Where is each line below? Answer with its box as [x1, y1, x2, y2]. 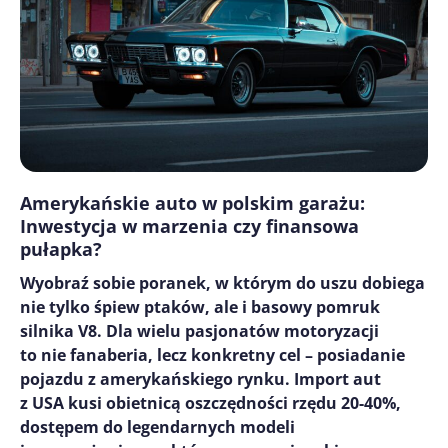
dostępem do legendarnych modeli [20, 416, 295, 439]
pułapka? [20, 237, 102, 262]
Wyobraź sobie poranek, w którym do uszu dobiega [20, 272, 425, 295]
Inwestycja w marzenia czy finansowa [20, 214, 359, 239]
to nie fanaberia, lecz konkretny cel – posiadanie [20, 344, 405, 367]
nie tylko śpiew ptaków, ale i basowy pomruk [20, 296, 380, 319]
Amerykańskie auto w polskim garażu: [20, 191, 365, 216]
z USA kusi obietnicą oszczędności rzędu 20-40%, [20, 392, 401, 415]
